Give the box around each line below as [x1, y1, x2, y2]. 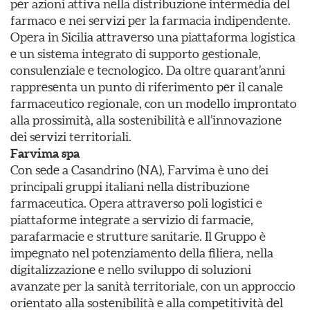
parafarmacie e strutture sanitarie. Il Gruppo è [10, 229, 266, 244]
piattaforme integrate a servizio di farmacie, [10, 212, 253, 227]
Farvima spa [10, 146, 80, 161]
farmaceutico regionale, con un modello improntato [10, 96, 297, 111]
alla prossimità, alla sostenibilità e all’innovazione [10, 113, 282, 127]
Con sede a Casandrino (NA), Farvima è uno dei [10, 163, 268, 177]
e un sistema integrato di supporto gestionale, [10, 46, 261, 61]
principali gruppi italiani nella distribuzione [10, 179, 250, 194]
